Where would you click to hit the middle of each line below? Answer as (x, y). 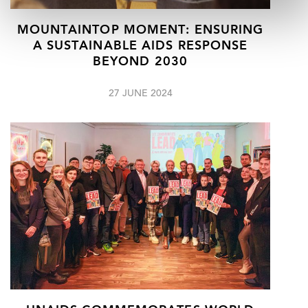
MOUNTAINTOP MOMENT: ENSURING (140, 30)
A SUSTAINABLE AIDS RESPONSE (140, 46)
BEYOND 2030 (140, 62)
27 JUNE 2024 (140, 94)
